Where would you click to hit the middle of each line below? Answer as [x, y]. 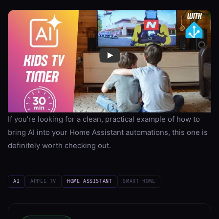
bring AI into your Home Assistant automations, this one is [108, 132]
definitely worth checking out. [59, 145]
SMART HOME [139, 181]
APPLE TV [44, 181]
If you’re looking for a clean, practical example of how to [104, 119]
